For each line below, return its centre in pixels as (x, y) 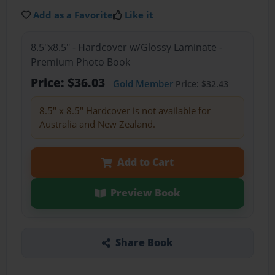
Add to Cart (145, 162)
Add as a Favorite (73, 14)
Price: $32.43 (200, 84)
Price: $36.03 (69, 83)
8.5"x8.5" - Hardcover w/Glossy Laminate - (126, 48)
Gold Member (143, 84)
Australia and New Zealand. (97, 124)
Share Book (144, 243)
